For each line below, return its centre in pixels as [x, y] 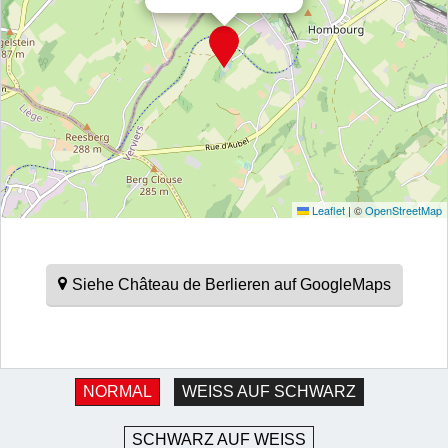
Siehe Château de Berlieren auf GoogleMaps [231, 284]
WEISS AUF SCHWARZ [263, 392]
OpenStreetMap [403, 209]
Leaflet [327, 209]
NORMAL [117, 392]
